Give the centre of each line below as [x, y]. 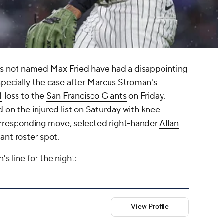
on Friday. [146, 96]
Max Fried [70, 69]
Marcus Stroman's [122, 83]
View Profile [150, 207]
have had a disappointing [138, 69]
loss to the [24, 96]
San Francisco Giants [86, 96]
